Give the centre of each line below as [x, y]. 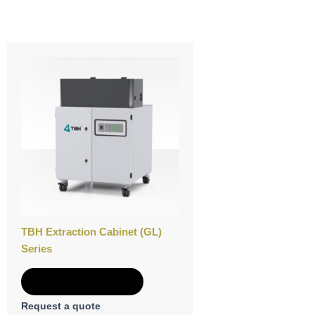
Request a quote [61, 307]
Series [37, 248]
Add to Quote [82, 281]
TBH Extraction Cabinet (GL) [91, 231]
